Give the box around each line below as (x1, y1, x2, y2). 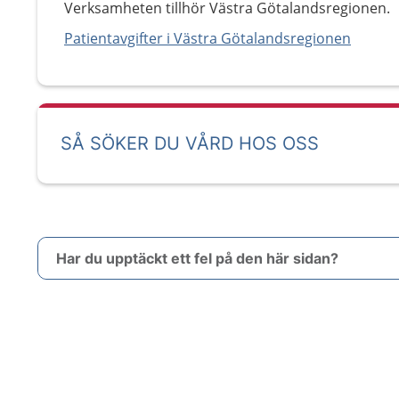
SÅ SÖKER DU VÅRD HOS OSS (61, 133, 319, 154)
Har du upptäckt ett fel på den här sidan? (56, 249, 338, 267)
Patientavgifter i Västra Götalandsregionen (64, 28, 351, 48)
